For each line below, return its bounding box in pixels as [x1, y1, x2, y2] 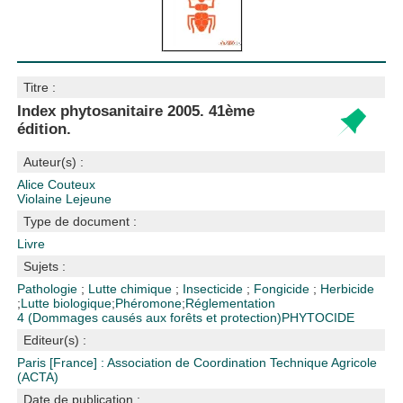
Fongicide [254, 282, 314, 296]
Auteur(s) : [23, 155, 85, 169]
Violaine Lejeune [17, 192, 112, 206]
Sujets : [23, 259, 67, 273]
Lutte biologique [21, 296, 112, 310]
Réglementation [185, 296, 276, 310]
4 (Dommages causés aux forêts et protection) [17, 310, 282, 325]
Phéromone [115, 296, 183, 310]
